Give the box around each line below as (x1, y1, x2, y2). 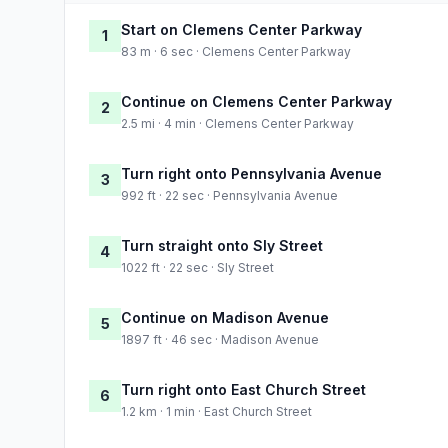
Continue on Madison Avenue (121, 308, 329, 326)
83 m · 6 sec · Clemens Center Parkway (121, 43, 351, 59)
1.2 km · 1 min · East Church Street (121, 403, 312, 419)
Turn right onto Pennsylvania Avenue (121, 164, 382, 182)
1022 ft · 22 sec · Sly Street (121, 259, 274, 275)
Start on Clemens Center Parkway (121, 20, 362, 38)
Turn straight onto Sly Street (121, 236, 323, 254)
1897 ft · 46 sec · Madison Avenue (121, 331, 319, 347)
